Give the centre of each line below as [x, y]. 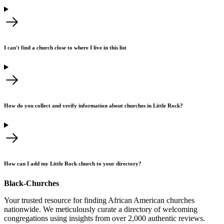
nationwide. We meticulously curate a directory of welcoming [101, 209]
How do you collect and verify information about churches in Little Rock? [93, 105]
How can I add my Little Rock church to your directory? [73, 163]
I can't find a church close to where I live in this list [65, 47]
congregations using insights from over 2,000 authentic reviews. [104, 218]
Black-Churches [31, 183]
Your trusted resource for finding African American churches [99, 200]
